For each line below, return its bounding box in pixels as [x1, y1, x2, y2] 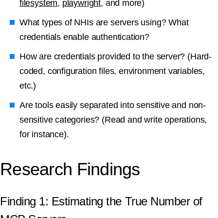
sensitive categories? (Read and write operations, [19, 115, 207, 125]
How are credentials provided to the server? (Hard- [19, 52, 212, 62]
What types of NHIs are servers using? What [19, 18, 189, 28]
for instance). [19, 129, 69, 140]
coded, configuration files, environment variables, [19, 66, 205, 76]
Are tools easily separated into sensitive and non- [19, 100, 206, 110]
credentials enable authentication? [19, 32, 149, 42]
